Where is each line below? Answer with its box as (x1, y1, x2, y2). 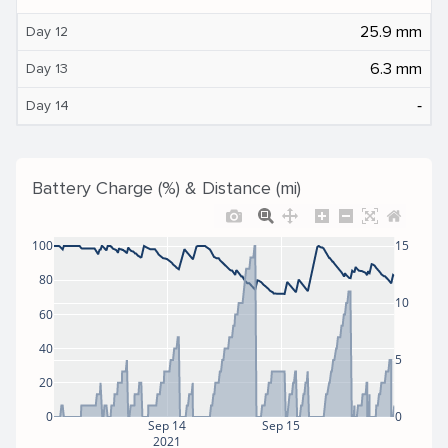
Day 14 (26, 96, 69, 114)
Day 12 (26, 22, 68, 40)
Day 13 (26, 59, 68, 77)
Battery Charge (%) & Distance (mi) (32, 176, 301, 199)
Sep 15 (262, 416, 301, 434)
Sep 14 (148, 416, 187, 434)
